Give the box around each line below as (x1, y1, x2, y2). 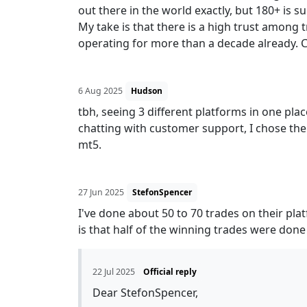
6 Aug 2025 (78, 85, 123, 97)
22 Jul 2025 (93, 266, 135, 278)
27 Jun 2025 (78, 186, 124, 198)
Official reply (143, 266, 197, 278)
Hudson (131, 85, 162, 97)
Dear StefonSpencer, (93, 285, 198, 300)
